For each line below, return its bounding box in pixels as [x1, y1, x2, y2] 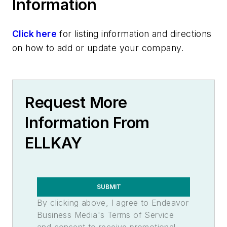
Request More [25, 93, 127, 111]
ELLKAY [25, 134, 83, 152]
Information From [25, 113, 150, 132]
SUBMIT [97, 183, 121, 191]
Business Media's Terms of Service [37, 210, 174, 220]
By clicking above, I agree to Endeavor [37, 198, 189, 208]
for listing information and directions [57, 28, 212, 39]
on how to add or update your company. [12, 43, 184, 53]
